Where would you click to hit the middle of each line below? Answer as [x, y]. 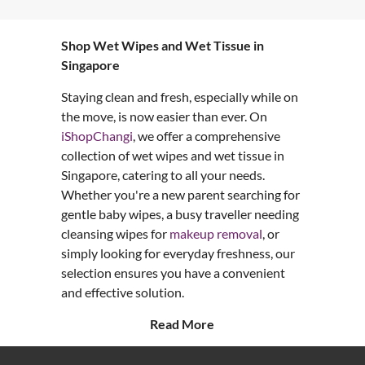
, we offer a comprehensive [206, 135]
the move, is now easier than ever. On [164, 116]
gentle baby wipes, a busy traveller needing [180, 213]
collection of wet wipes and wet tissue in [172, 155]
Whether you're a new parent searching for [180, 194]
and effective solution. [122, 292]
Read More [182, 323]
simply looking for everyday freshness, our [178, 253]
